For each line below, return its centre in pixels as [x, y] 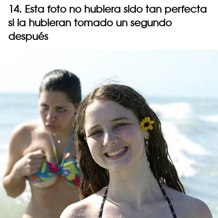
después [28, 36]
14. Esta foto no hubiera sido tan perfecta [108, 9]
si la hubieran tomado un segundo [90, 22]
